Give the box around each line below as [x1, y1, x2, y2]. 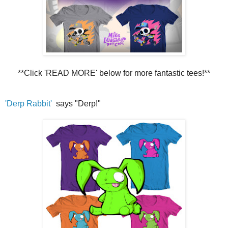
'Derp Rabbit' [5, 99, 52, 108]
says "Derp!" [52, 99, 101, 108]
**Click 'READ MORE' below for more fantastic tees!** [18, 69, 210, 78]
